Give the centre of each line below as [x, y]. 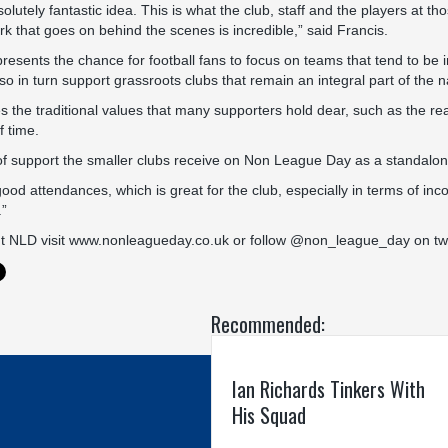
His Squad [269, 415]
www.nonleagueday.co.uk [149, 240]
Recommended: [268, 324]
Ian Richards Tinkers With [328, 389]
